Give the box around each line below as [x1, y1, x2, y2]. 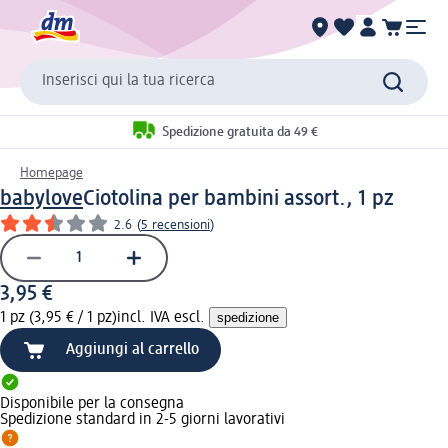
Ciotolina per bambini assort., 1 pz [83, 187, 394, 210]
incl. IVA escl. [117, 309, 209, 326]
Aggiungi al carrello [66, 341, 199, 358]
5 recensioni [141, 217, 210, 232]
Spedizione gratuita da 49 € [161, 125, 318, 140]
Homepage [20, 165, 83, 180]
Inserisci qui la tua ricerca [42, 73, 215, 90]
